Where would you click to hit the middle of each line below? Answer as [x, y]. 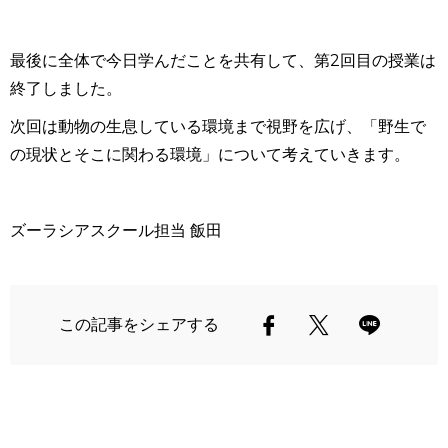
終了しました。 [66, 89]
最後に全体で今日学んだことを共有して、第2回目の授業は [223, 61]
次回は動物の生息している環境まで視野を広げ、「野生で [218, 127]
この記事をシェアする [139, 325]
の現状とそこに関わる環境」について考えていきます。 [210, 155]
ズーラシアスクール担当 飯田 [116, 231]
